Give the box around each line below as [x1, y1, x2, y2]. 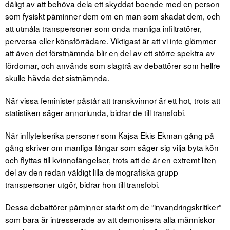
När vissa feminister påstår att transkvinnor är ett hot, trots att [5, 94, 220, 106]
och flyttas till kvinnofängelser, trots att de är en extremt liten [5, 154, 216, 165]
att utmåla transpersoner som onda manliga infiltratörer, [5, 22, 202, 34]
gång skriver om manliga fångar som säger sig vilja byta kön [5, 141, 219, 153]
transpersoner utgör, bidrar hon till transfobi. [5, 178, 160, 190]
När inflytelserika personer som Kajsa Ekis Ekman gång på [5, 129, 214, 141]
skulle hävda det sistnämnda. [5, 71, 109, 83]
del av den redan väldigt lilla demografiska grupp [5, 166, 178, 178]
